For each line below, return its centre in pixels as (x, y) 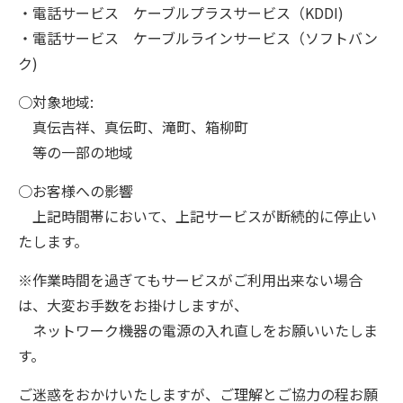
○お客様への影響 (76, 190)
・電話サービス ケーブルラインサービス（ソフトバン (198, 37)
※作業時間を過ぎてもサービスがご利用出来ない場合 (190, 279)
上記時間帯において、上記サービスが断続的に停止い (197, 215)
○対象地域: (56, 101)
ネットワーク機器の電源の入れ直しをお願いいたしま (198, 330)
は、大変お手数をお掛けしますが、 (133, 304)
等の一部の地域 (76, 152)
